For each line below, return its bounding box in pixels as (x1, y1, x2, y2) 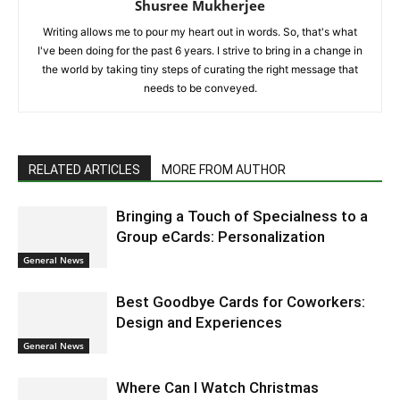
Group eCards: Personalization (116, 228, 325, 246)
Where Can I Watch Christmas (116, 379, 319, 397)
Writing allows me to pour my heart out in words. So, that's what (43, 25, 357, 39)
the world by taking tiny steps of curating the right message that (42, 62, 358, 77)
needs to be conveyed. (143, 81, 257, 96)
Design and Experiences (116, 313, 282, 332)
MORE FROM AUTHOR (162, 162, 286, 178)
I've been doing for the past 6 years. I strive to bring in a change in (37, 44, 362, 58)
